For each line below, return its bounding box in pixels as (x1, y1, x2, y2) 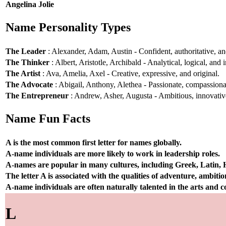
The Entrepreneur (6, 91, 69, 100)
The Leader (6, 46, 46, 55)
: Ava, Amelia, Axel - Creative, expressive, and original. (40, 69, 219, 78)
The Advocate (6, 80, 53, 89)
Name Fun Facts (6, 112, 90, 126)
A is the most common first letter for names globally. (6, 138, 182, 147)
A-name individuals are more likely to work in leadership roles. (6, 149, 220, 158)
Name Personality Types (6, 21, 131, 34)
